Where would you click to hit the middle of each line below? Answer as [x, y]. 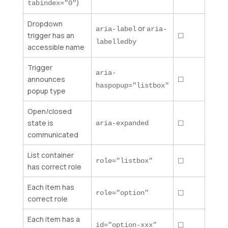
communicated [53, 135]
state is [40, 123]
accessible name [56, 47]
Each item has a [53, 219]
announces [46, 79]
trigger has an [51, 36]
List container [50, 155]
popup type [46, 91]
